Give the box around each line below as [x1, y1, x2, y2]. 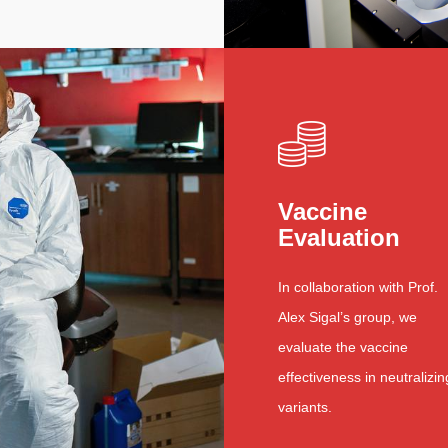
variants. [278, 398, 332, 415]
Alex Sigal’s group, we [278, 308, 417, 325]
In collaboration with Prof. [278, 278, 438, 295]
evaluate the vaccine [278, 338, 408, 355]
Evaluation [278, 223, 400, 251]
